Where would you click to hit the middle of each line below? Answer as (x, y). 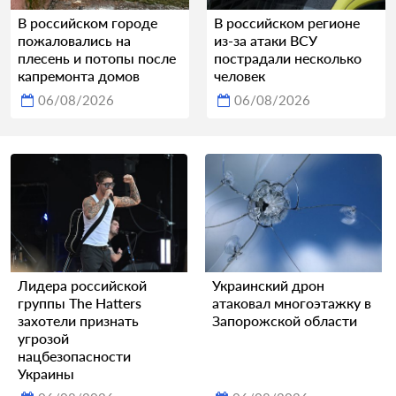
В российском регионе (287, 23)
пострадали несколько (288, 58)
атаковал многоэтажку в (292, 302)
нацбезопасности (74, 355)
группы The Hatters (80, 302)
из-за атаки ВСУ (266, 41)
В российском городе (88, 23)
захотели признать (78, 320)
